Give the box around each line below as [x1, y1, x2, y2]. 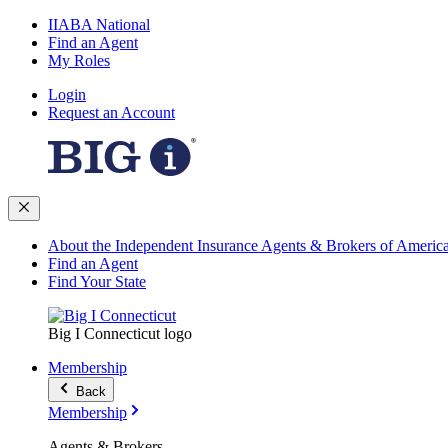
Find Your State [48, 273, 146, 290]
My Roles [48, 52, 110, 69]
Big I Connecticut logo [48, 325, 192, 342]
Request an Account [48, 104, 175, 121]
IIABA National [48, 16, 150, 33]
